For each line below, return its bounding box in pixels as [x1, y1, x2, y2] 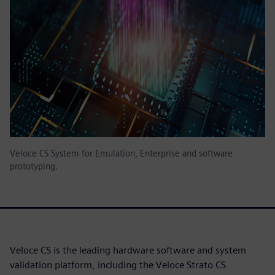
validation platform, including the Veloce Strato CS [10, 259, 226, 271]
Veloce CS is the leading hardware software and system [10, 244, 246, 257]
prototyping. [10, 161, 58, 172]
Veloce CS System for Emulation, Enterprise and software [10, 148, 233, 159]
